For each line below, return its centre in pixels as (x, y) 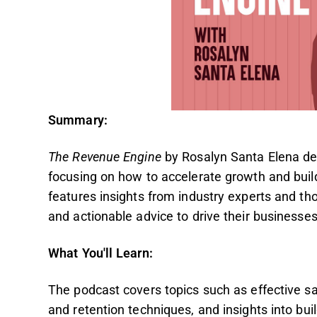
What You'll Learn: (100, 253)
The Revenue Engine (105, 157)
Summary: (78, 120)
